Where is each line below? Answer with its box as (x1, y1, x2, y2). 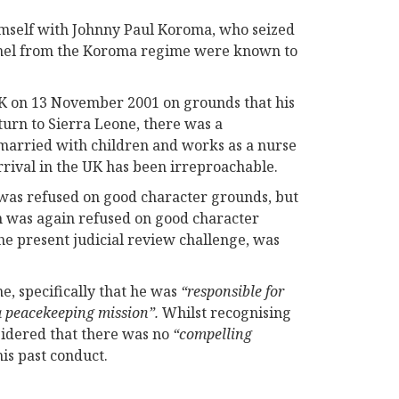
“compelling (173, 323, 252, 344)
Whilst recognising (159, 302, 291, 322)
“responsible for (181, 281, 284, 301)
